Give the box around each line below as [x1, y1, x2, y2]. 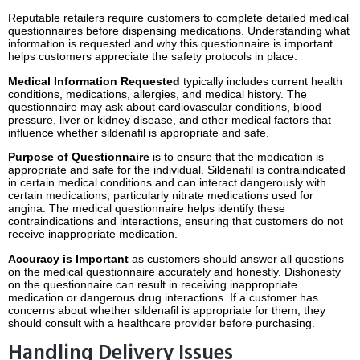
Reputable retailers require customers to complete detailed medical [8, 11, 349, 25]
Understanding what [244, 24, 350, 38]
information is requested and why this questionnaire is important [8, 37, 333, 51]
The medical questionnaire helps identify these [46, 202, 285, 215]
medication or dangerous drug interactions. [8, 290, 227, 304]
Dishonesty [281, 264, 341, 278]
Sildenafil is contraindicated [204, 163, 346, 177]
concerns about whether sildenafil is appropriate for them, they [8, 303, 325, 317]
